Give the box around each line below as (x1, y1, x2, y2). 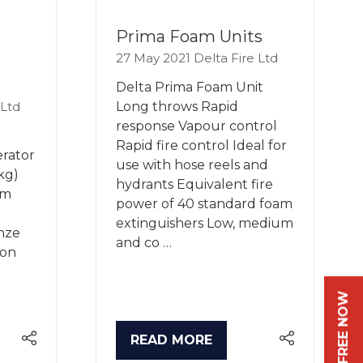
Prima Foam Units (116, 26, 263, 46)
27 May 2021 (116, 49, 194, 66)
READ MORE (130, 331, 212, 348)
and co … (116, 234, 172, 250)
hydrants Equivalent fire (116, 176, 273, 192)
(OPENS (130, 340, 181, 356)
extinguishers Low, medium (116, 215, 293, 231)
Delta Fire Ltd (194, 49, 278, 66)
